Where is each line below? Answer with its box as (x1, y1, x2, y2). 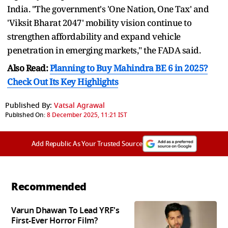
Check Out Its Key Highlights (7, 75, 118, 88)
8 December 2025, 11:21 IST (47, 110, 127, 120)
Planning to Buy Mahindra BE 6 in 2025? (49, 62, 208, 74)
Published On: (5, 110, 45, 120)
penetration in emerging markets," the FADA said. (7, 44, 203, 56)
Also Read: (7, 62, 50, 74)
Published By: (5, 100, 52, 111)
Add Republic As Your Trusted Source (31, 138, 142, 149)
